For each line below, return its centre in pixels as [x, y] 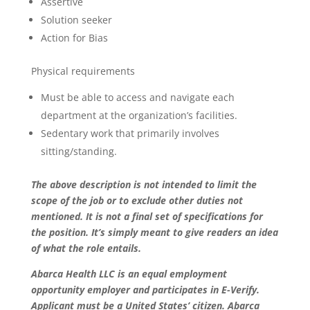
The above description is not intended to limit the [144, 184]
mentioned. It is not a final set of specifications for [147, 216]
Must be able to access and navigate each [137, 97]
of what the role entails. [86, 248]
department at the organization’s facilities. [139, 115]
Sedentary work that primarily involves [130, 133]
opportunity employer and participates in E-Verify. [145, 290]
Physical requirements [83, 71]
